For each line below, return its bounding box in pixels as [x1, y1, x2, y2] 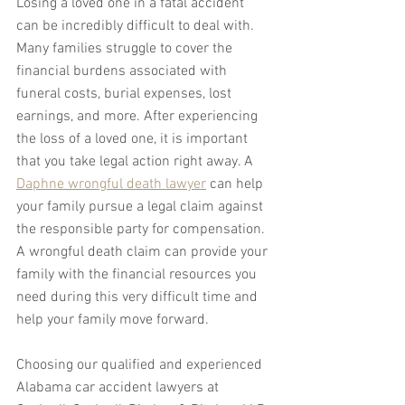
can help [206, 175, 267, 194]
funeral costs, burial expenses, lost [16, 85, 235, 104]
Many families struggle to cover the [16, 40, 236, 59]
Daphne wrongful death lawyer [16, 175, 206, 194]
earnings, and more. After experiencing [16, 108, 261, 127]
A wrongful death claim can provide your [16, 243, 271, 262]
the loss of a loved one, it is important [16, 130, 251, 149]
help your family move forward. [16, 311, 209, 330]
